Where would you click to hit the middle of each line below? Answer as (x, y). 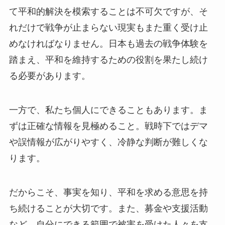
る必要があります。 (49, 76)
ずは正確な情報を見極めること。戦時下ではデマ (108, 126)
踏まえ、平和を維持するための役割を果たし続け (108, 60)
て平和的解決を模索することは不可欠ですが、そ (108, 12)
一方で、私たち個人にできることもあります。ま (108, 110)
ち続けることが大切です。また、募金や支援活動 (108, 208)
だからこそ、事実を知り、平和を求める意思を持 (108, 192)
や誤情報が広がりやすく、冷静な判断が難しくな (108, 142)
